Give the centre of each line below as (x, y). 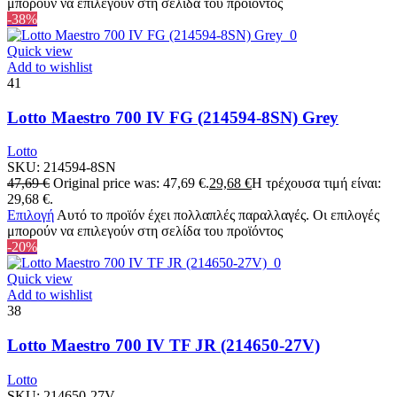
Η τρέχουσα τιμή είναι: (316, 183)
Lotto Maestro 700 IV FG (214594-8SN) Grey (173, 117)
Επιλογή (31, 215)
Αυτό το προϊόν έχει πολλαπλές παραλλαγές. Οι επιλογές (218, 215)
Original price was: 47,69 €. (131, 183)
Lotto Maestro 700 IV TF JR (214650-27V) (163, 346)
